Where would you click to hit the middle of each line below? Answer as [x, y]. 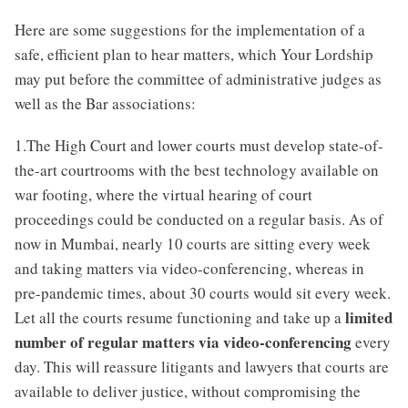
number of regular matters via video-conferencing [183, 342]
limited [369, 318]
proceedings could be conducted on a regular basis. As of [199, 219]
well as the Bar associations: [105, 103]
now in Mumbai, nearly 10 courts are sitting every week [193, 244]
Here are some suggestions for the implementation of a [190, 29]
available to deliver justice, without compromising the [188, 392]
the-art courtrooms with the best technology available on [197, 170]
